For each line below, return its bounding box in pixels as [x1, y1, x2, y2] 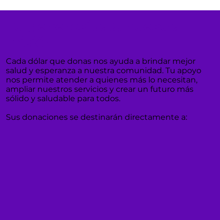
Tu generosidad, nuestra [5, 17, 180, 34]
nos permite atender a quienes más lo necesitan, [5, 75, 197, 85]
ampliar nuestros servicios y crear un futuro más [5, 84, 193, 94]
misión [5, 33, 54, 51]
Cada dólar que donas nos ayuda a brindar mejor [5, 56, 195, 66]
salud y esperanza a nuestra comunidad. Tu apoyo [5, 66, 201, 76]
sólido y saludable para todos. [5, 94, 120, 104]
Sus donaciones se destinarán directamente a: [5, 112, 187, 122]
